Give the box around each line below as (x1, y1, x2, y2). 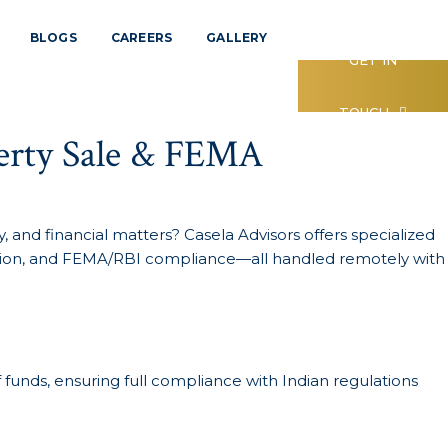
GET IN (349, 51, 398, 68)
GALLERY (206, 30, 268, 45)
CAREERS (110, 30, 173, 45)
